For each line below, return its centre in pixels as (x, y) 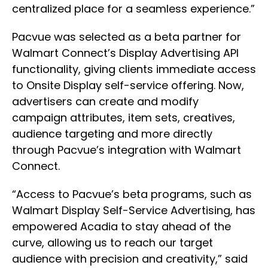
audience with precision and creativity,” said (130, 259)
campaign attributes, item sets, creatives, (124, 118)
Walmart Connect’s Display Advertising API (125, 53)
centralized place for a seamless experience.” (133, 9)
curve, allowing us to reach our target (112, 243)
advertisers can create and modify (105, 102)
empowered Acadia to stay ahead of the (121, 227)
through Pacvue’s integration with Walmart (127, 150)
